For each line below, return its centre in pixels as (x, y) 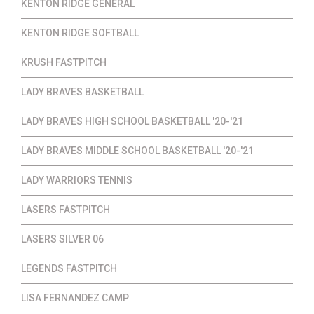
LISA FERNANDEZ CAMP (75, 298)
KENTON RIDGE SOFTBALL (80, 33)
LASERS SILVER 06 (62, 239)
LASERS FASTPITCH (66, 209)
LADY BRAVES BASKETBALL (82, 91)
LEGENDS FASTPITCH (69, 268)
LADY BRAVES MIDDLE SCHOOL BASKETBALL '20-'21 (137, 150)
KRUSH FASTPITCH (64, 62)
